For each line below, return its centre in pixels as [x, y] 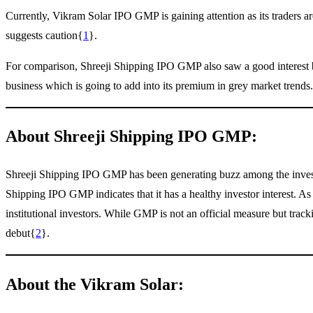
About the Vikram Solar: [95, 285]
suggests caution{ [44, 35]
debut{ [21, 233]
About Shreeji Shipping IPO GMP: [131, 137]
